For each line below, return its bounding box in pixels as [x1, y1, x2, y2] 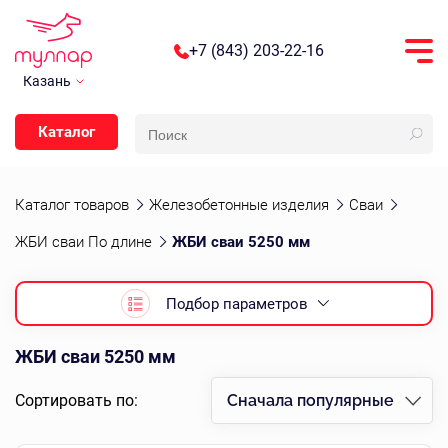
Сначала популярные [227, 391, 394, 410]
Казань [23, 73, 71, 89]
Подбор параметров [166, 294, 308, 313]
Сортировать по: [15, 391, 138, 410]
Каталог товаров [15, 196, 129, 214]
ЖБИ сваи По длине [15, 233, 152, 251]
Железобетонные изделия [149, 196, 329, 214]
